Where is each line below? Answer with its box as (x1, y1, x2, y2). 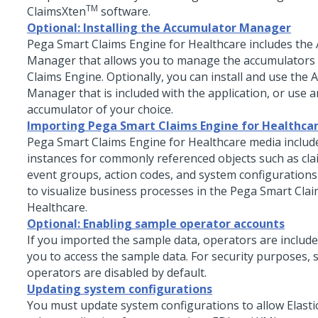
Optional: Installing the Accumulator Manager (27, 20, 291, 35)
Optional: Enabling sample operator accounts (27, 216, 285, 231)
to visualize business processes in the (27, 183, 230, 199)
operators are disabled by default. (27, 265, 207, 280)
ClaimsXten (27, 4, 86, 19)
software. (98, 4, 150, 19)
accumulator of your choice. (27, 102, 173, 117)
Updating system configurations (27, 281, 212, 297)
